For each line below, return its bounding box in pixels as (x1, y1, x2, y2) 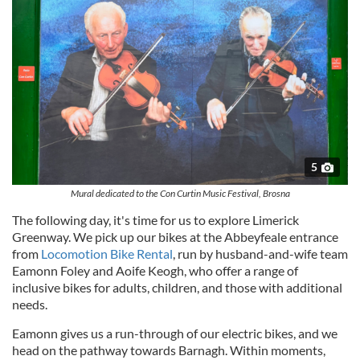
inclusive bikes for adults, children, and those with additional (12, 280, 342, 296)
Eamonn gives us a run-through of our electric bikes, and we (12, 325, 337, 342)
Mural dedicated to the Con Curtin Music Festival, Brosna (70, 187, 290, 200)
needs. (12, 297, 50, 313)
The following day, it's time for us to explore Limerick (12, 212, 299, 228)
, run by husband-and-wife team (173, 246, 348, 262)
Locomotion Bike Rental (41, 246, 173, 262)
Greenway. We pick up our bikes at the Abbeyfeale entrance (12, 229, 338, 245)
